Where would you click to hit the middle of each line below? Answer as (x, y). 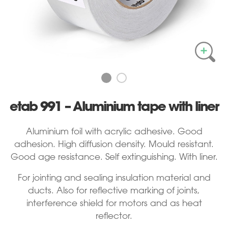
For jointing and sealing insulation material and (114, 177)
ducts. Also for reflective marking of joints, (114, 190)
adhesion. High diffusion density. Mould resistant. (114, 144)
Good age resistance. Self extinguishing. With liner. (114, 156)
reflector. (114, 216)
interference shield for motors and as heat (114, 203)
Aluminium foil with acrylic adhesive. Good (114, 131)
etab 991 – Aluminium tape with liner (114, 106)
